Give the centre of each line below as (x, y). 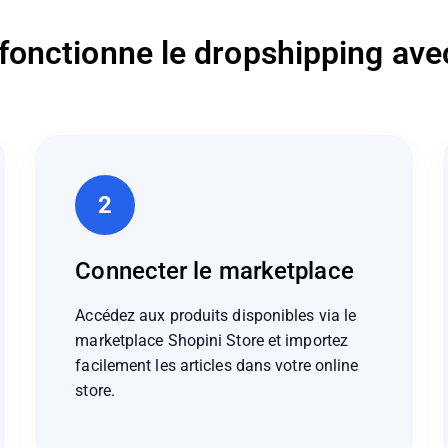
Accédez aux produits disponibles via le (216, 315)
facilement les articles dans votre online (217, 365)
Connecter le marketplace (214, 270)
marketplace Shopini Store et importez (212, 340)
